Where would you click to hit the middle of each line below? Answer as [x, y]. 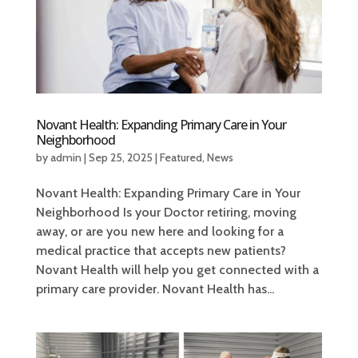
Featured [181, 158]
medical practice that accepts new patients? [161, 251]
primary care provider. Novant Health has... [155, 289]
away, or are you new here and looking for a [159, 232]
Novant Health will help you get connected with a [177, 270]
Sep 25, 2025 [120, 158]
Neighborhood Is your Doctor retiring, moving [166, 213]
